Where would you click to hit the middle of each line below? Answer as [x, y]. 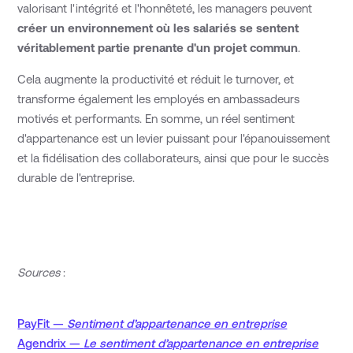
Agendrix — [51, 343]
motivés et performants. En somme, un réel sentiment [156, 118]
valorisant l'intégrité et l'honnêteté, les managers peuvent [165, 9]
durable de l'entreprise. [76, 177]
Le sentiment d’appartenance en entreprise [201, 343]
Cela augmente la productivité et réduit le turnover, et [156, 79]
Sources [39, 272]
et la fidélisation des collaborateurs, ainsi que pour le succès [173, 158]
